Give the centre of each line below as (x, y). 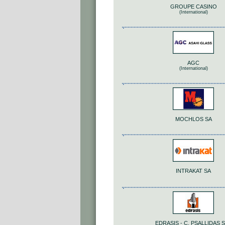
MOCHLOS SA (193, 119)
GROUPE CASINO (193, 7)
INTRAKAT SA (193, 171)
